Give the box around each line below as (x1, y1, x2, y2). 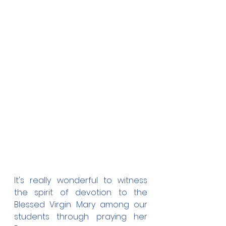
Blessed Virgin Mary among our (14, 199, 147, 210)
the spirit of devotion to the (14, 187, 147, 198)
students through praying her (14, 211, 147, 222)
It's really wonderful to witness (14, 175, 147, 186)
